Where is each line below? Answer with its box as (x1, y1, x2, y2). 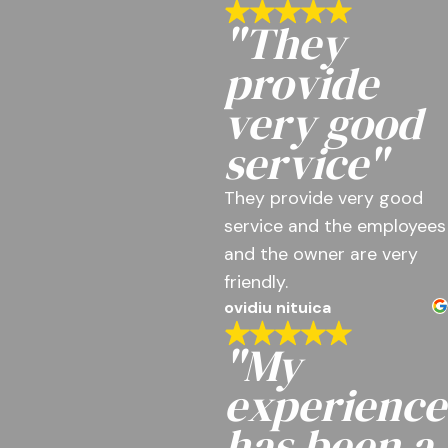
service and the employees (224, 213, 446, 238)
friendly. (224, 269, 288, 294)
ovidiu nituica (224, 296, 331, 318)
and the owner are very (224, 241, 418, 266)
